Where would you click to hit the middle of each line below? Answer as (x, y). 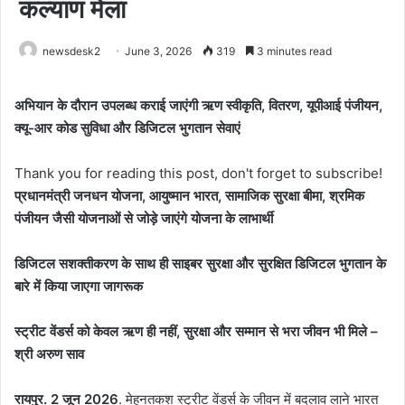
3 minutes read (293, 51)
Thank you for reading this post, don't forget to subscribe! (198, 173)
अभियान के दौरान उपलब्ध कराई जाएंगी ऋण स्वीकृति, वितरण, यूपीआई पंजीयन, (198, 105)
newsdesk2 (71, 51)
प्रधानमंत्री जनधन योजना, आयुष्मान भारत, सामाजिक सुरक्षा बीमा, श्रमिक (189, 195)
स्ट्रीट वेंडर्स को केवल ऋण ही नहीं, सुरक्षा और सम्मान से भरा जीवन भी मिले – (196, 331)
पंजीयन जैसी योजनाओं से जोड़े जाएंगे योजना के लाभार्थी (144, 218)
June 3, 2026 (158, 51)
